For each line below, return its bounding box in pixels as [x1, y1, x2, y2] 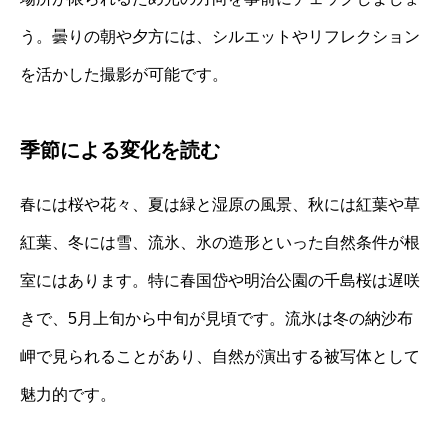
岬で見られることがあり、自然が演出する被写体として [20, 348, 420, 366]
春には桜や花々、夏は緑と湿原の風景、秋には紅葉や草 [20, 196, 420, 214]
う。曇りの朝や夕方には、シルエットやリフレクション [20, 28, 420, 46]
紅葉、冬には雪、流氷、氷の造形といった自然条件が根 [20, 234, 420, 252]
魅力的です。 [20, 386, 116, 404]
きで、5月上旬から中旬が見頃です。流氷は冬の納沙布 [20, 310, 413, 328]
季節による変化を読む [20, 139, 220, 162]
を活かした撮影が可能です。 [20, 66, 228, 84]
